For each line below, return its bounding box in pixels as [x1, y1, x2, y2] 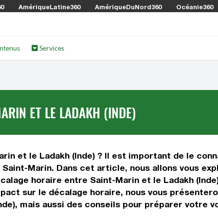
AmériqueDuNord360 [95, 3, 162, 11]
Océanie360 [176, 3, 213, 11]
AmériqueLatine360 [18, 3, 80, 11]
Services [38, 44, 65, 52]
